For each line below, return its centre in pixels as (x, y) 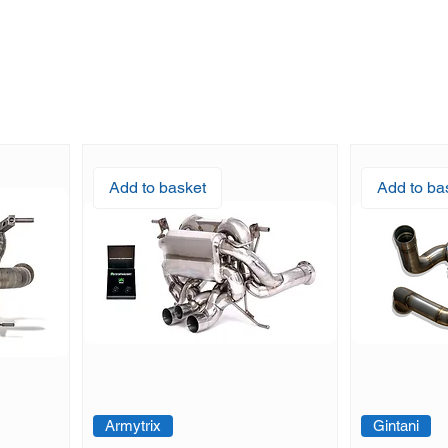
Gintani (396, 426)
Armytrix (132, 426)
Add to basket (158, 188)
